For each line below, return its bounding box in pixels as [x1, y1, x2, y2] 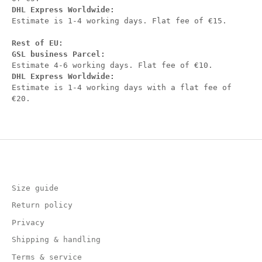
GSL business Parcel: [12, 50, 105, 59]
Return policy [12, 201, 73, 210]
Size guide [12, 183, 58, 192]
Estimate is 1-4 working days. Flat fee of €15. [12, 16, 227, 26]
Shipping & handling [12, 235, 101, 244]
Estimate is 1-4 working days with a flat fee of [12, 83, 232, 92]
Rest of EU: [12, 39, 63, 48]
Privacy [12, 218, 44, 227]
